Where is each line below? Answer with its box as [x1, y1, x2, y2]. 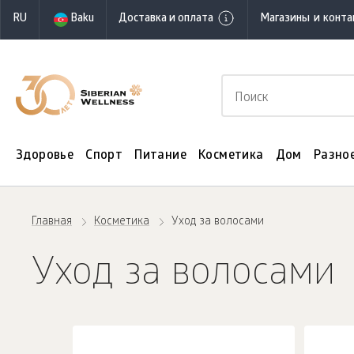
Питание [134, 149, 187, 164]
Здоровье [16, 149, 74, 164]
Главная [32, 216, 72, 229]
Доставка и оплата [119, 13, 213, 26]
